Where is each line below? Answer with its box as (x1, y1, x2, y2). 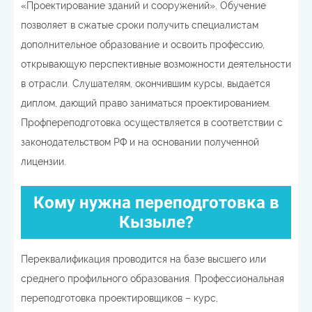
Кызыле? (118, 212, 194, 232)
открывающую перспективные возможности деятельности (21, 58, 291, 70)
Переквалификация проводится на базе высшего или (21, 253, 266, 265)
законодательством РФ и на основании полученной (21, 136, 259, 148)
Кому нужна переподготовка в (33, 192, 279, 212)
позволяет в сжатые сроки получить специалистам (21, 19, 258, 31)
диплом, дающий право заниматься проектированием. (21, 97, 271, 109)
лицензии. (21, 155, 66, 167)
